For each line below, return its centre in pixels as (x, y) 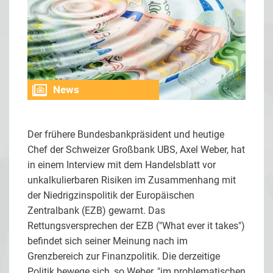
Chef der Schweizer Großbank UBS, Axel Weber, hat (136, 149)
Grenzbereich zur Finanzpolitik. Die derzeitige (124, 256)
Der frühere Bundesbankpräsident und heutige (126, 134)
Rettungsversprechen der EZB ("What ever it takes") (136, 225)
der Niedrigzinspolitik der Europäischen (111, 195)
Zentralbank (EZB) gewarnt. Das (96, 210)
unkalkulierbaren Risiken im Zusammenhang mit (132, 180)
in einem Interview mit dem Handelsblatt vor (122, 165)
